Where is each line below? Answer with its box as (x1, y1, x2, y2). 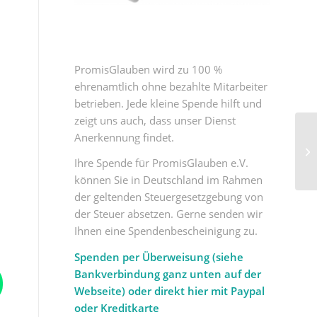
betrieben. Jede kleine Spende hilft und (74, 96, 263, 110)
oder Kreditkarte (74, 301, 160, 316)
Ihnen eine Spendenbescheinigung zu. (74, 224, 258, 238)
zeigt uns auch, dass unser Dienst (74, 113, 236, 127)
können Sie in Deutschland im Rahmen (74, 173, 263, 188)
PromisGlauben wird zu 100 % (74, 62, 223, 76)
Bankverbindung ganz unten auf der (74, 267, 262, 282)
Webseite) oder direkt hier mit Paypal (74, 284, 265, 299)
